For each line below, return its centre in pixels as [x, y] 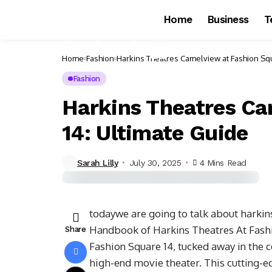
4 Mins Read [223, 162]
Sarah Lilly [98, 162]
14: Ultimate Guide [155, 133]
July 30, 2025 [155, 162]
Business [228, 19]
